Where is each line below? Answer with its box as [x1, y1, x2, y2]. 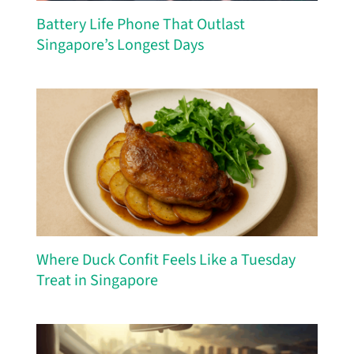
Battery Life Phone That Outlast [36, 13, 245, 36]
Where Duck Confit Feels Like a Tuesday [36, 249, 296, 272]
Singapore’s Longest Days [36, 34, 204, 57]
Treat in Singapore [36, 269, 158, 292]
